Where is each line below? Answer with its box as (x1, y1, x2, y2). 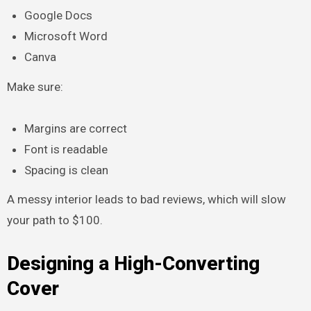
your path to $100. (6, 213, 103, 228)
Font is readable (24, 142, 108, 156)
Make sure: (6, 79, 63, 94)
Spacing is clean (24, 162, 109, 177)
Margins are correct (24, 121, 128, 135)
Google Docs (24, 8, 93, 22)
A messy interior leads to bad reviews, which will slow (6, 192, 286, 207)
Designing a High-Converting (6, 252, 260, 276)
